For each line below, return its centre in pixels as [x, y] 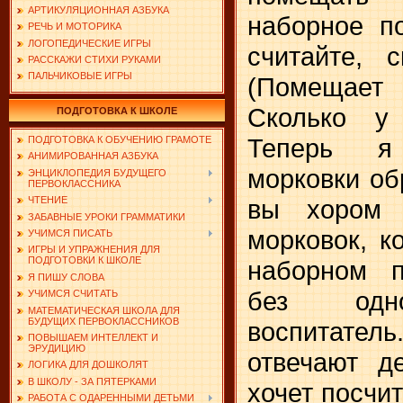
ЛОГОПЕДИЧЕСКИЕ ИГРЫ [90, 43]
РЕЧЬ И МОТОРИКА [75, 27]
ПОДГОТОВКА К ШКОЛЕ [117, 111]
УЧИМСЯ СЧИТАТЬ [73, 294]
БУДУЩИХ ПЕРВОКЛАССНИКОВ [103, 321]
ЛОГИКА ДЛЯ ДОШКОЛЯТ [88, 365]
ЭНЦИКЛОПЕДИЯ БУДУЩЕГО [97, 172]
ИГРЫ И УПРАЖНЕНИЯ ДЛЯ [94, 250]
